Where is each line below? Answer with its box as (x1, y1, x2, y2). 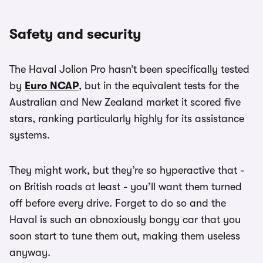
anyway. (9, 247, 50, 258)
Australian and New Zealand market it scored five (9, 96, 241, 108)
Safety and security (9, 26, 141, 42)
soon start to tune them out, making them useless (9, 230, 240, 242)
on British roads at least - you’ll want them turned (9, 181, 242, 193)
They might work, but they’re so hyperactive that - (9, 164, 244, 176)
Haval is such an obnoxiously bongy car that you (9, 214, 241, 225)
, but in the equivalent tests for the (79, 80, 239, 92)
